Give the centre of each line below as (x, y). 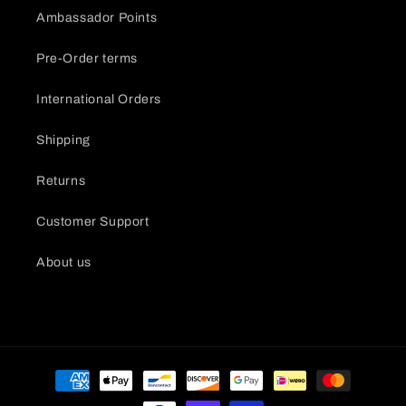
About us (64, 262)
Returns (61, 181)
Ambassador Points (97, 18)
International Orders (99, 99)
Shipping (63, 140)
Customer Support (93, 222)
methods (60, 396)
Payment (60, 372)
